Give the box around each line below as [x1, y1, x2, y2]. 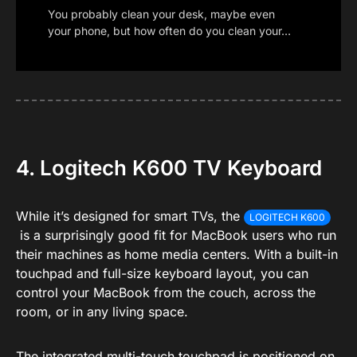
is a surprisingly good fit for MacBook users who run [16, 226, 336, 243]
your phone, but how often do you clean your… [48, 23, 291, 37]
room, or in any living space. [16, 303, 188, 320]
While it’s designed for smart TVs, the [16, 207, 244, 224]
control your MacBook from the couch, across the [16, 284, 316, 300]
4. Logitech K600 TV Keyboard [16, 155, 322, 180]
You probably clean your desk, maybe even [48, 6, 275, 21]
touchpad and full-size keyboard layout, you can [16, 265, 308, 281]
